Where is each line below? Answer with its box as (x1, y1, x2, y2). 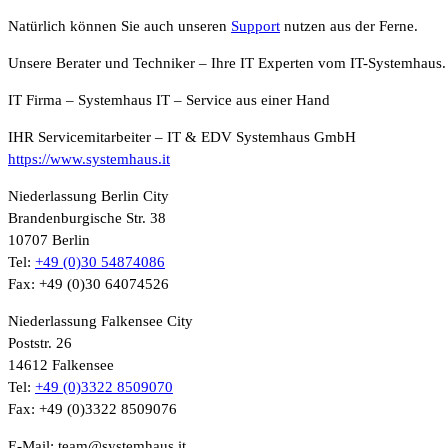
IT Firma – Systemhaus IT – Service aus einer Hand (8, 91, 330, 108)
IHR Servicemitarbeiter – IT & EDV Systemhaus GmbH (8, 128, 356, 145)
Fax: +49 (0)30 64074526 (8, 275, 169, 292)
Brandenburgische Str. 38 (8, 209, 166, 226)
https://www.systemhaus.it (8, 150, 170, 167)
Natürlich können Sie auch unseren (8, 17, 231, 34)
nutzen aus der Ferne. (280, 17, 418, 34)
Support (231, 17, 280, 34)
